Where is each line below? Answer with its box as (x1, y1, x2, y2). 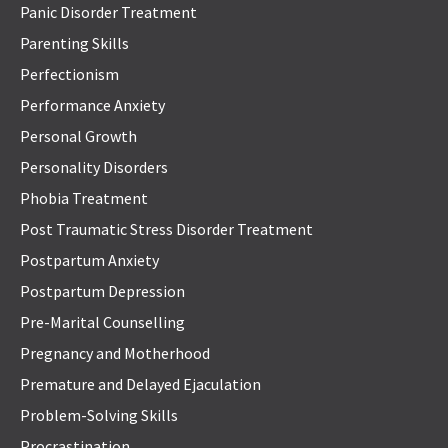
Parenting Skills (20, 33, 129, 54)
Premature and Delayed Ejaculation (20, 374, 261, 395)
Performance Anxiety (20, 95, 165, 116)
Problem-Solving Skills (20, 405, 178, 426)
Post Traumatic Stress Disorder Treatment (20, 219, 313, 240)
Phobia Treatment (20, 188, 148, 209)
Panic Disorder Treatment (20, 2, 197, 23)
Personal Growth (20, 126, 137, 147)
